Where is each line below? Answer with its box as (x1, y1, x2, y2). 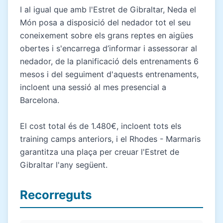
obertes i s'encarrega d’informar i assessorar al (20, 43, 197, 53)
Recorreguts (20, 187, 92, 202)
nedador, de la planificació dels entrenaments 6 (20, 56, 199, 66)
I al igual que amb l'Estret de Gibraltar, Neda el (20, 4, 196, 14)
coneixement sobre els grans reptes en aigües (20, 30, 193, 40)
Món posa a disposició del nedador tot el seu (20, 17, 191, 27)
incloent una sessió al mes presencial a (20, 82, 166, 92)
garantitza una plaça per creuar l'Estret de (20, 146, 179, 157)
